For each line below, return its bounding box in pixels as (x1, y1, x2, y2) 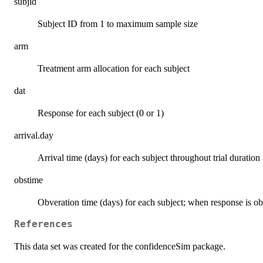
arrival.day (14, 130, 53, 140)
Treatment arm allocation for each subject (38, 63, 190, 73)
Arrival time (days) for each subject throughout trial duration (38, 152, 260, 163)
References (14, 218, 73, 230)
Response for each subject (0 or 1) (38, 107, 164, 118)
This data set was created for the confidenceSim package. (14, 241, 225, 251)
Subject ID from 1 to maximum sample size (38, 18, 198, 29)
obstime (14, 174, 43, 185)
